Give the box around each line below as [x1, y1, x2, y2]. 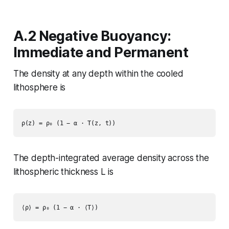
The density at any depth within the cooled [13, 68, 184, 79]
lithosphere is [13, 82, 66, 93]
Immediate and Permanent [13, 43, 189, 61]
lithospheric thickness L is [13, 166, 114, 177]
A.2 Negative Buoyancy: [13, 27, 171, 44]
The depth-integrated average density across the [13, 152, 209, 163]
